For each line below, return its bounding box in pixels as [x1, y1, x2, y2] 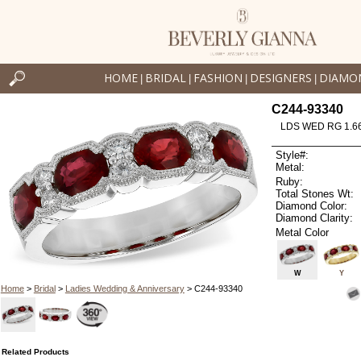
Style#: [276, 149, 309, 162]
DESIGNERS [249, 70, 312, 86]
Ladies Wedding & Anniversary [64, 283, 185, 293]
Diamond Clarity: [276, 211, 354, 224]
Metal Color [276, 226, 330, 239]
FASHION [193, 70, 243, 86]
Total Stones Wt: [276, 187, 355, 200]
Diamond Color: [276, 199, 348, 212]
